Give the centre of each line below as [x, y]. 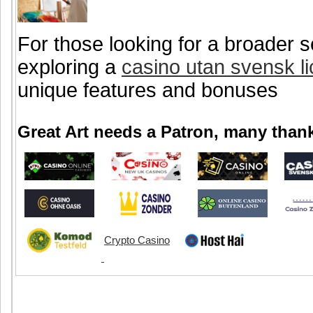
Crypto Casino [137, 240]
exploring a [70, 67]
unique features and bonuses [148, 90]
